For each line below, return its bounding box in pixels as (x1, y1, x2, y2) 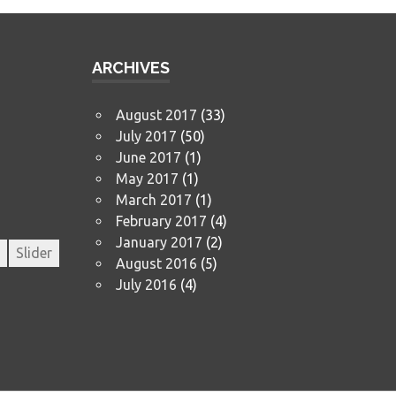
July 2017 (115, 127, 177, 144)
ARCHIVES (92, 57, 170, 77)
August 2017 (115, 106, 197, 123)
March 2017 (115, 191, 192, 208)
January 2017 (115, 233, 202, 250)
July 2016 (115, 276, 177, 293)
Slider (16, 244, 52, 261)
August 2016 (115, 255, 197, 271)
